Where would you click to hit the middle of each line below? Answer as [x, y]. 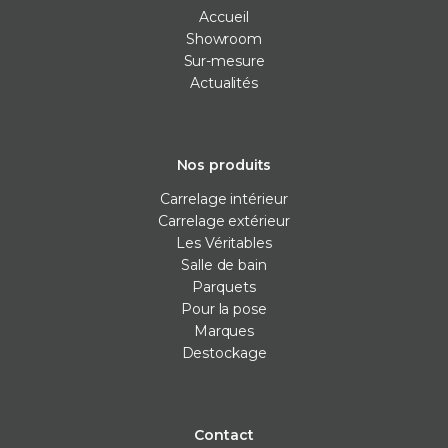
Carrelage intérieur [224, 198]
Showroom [224, 38]
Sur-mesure [224, 60]
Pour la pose [224, 308]
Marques [224, 330]
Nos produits [224, 164]
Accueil [224, 16]
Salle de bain [224, 264]
